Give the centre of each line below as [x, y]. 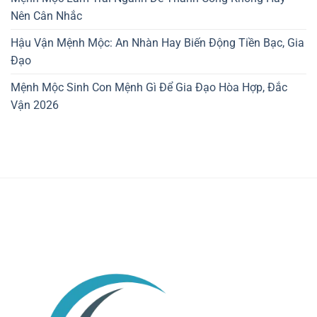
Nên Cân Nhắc [46, 16]
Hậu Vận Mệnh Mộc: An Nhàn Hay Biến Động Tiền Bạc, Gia [157, 42]
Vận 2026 [35, 105]
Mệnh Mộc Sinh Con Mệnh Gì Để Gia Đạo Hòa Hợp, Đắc [149, 87]
